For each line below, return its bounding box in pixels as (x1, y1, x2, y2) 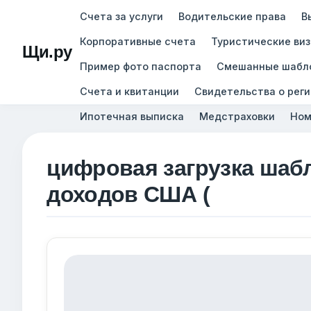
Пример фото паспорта (79, 60, 201, 72)
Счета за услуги (79, 10, 163, 22)
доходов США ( (47, 182, 210, 207)
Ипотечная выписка (79, 110, 184, 122)
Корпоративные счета (79, 35, 196, 47)
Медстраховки (199, 110, 275, 122)
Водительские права (178, 10, 286, 22)
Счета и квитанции (79, 85, 179, 97)
